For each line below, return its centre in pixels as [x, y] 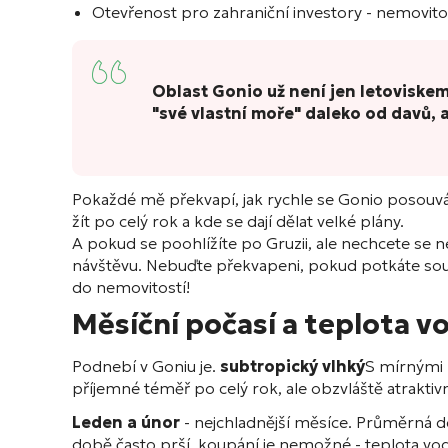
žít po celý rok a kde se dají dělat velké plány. [238, 221]
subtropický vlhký [292, 366]
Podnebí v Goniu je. [146, 366]
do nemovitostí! [131, 287]
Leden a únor [126, 422]
